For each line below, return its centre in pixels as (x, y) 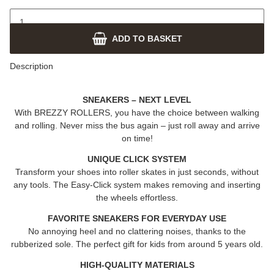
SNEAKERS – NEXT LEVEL (137, 100)
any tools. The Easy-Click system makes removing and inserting (137, 185)
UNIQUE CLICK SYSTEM (137, 159)
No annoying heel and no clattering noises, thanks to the (137, 231)
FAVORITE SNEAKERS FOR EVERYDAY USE (137, 218)
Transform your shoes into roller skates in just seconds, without (137, 172)
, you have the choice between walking (185, 113)
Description (31, 66)
